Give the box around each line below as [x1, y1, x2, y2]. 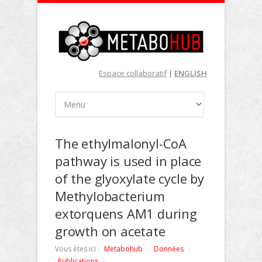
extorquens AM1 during [55, 205, 197, 222]
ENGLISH [174, 68, 207, 78]
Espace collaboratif [99, 68, 167, 78]
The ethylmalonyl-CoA [55, 135, 187, 152]
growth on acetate [55, 222, 166, 240]
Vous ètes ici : [55, 244, 99, 254]
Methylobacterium [55, 187, 165, 205]
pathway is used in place [55, 152, 202, 170]
